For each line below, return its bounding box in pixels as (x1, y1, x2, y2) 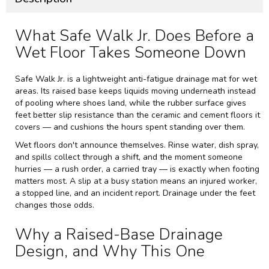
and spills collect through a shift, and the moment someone (15, 151, 243, 163)
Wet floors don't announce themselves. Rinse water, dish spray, (15, 139, 259, 151)
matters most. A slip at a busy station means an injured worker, (15, 175, 257, 187)
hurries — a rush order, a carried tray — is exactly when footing (15, 163, 259, 175)
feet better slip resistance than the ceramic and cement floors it (15, 109, 260, 121)
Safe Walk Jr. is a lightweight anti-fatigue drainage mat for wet (15, 73, 257, 85)
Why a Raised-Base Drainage (15, 223, 223, 245)
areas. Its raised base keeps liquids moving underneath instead (15, 85, 256, 97)
